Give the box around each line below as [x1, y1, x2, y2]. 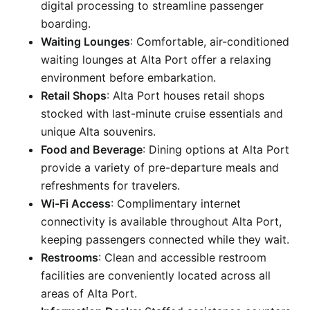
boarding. [41, 16, 91, 30]
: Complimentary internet [111, 196, 241, 210]
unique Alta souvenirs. [41, 124, 156, 138]
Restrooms [41, 250, 98, 264]
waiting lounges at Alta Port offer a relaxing [41, 52, 271, 66]
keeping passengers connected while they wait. [41, 232, 289, 246]
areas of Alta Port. [41, 286, 137, 300]
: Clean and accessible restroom [98, 250, 266, 264]
